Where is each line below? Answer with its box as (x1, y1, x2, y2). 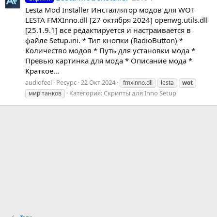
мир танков (29, 89, 62, 97)
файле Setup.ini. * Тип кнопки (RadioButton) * (25, 35, 183, 46)
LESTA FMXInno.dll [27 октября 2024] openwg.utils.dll (25, 15, 208, 25)
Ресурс (56, 77, 77, 87)
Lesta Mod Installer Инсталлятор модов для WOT (25, 5, 195, 15)
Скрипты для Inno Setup (104, 88, 176, 97)
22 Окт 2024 (81, 77, 115, 87)
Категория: (69, 88, 104, 97)
